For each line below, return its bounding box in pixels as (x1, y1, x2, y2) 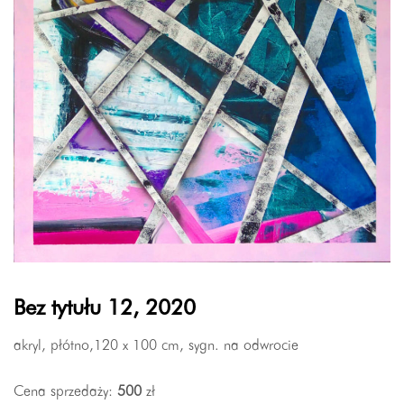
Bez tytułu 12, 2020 (14, 298, 196, 320)
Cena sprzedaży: (14, 384, 117, 399)
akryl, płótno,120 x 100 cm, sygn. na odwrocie (14, 338, 298, 353)
